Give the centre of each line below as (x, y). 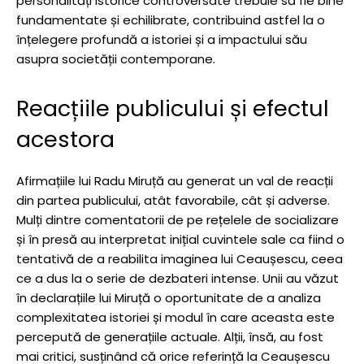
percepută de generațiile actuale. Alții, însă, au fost (170, 336)
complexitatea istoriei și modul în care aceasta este (175, 317)
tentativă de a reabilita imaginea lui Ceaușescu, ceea (180, 258)
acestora (65, 139)
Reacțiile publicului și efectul (173, 108)
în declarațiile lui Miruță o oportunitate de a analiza (169, 297)
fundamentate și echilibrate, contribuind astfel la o (171, 19)
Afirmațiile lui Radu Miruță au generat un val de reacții (175, 180)
